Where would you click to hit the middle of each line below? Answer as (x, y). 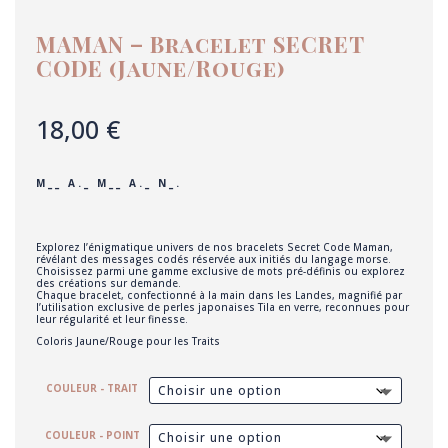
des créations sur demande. (108, 283)
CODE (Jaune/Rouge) (160, 68)
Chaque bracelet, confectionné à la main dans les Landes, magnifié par (218, 295)
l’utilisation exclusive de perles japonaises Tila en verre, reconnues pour (222, 307)
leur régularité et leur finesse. (111, 319)
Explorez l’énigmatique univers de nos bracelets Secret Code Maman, (214, 247)
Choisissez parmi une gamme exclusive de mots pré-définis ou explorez (220, 271)
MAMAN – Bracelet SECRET (199, 44)
